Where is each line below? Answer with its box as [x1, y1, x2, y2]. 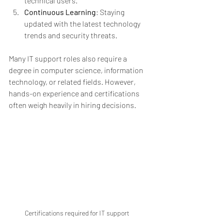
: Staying [96, 7, 126, 16]
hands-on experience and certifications [9, 88, 141, 98]
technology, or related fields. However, [9, 77, 137, 86]
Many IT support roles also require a [9, 53, 128, 63]
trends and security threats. [24, 30, 117, 40]
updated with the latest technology [24, 18, 142, 28]
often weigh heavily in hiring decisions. [9, 100, 136, 109]
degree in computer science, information [9, 65, 145, 75]
